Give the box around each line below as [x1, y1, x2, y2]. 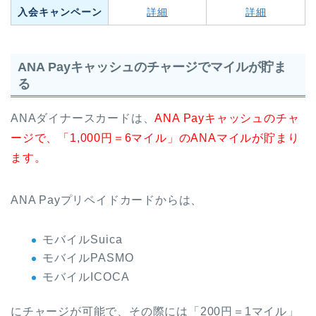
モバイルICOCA [42, 271, 130, 284]
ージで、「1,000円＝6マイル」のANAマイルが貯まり [11, 131, 300, 144]
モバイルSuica [42, 233, 123, 245]
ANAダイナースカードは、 [11, 111, 155, 124]
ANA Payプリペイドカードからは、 [11, 193, 203, 206]
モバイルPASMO [42, 252, 134, 265]
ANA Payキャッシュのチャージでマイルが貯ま [18, 59, 286, 74]
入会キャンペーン [17, 6, 102, 18]
